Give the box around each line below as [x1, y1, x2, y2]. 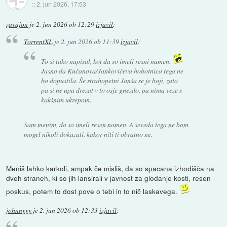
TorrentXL [23, 36, 53, 46]
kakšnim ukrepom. [41, 95, 92, 105]
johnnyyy [6, 206, 32, 215]
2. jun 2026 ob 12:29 [36, 20, 95, 29]
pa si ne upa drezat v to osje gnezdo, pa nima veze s [41, 85, 182, 95]
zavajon [6, 20, 28, 29]
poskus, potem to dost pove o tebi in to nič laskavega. [6, 186, 180, 197]
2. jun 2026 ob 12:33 [40, 206, 98, 215]
